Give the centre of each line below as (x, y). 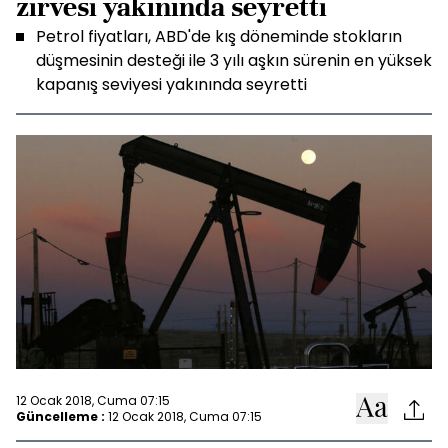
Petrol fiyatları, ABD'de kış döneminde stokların (219, 36)
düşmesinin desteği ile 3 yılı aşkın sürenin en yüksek (234, 60)
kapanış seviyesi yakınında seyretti (171, 84)
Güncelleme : (60, 416)
